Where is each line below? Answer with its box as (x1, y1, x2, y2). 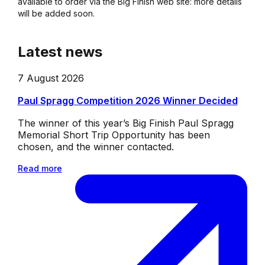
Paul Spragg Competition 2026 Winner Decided (17, 94, 238, 106)
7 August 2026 (17, 72, 84, 84)
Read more (17, 163, 62, 173)
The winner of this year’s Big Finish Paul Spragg (17, 117, 234, 129)
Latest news (17, 43, 102, 60)
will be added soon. (17, 8, 97, 18)
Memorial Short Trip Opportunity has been (17, 128, 210, 141)
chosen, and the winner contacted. (17, 140, 174, 153)
